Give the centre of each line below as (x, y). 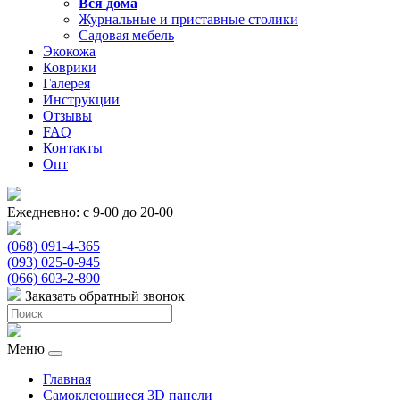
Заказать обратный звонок (105, 296)
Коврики (70, 67)
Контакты (73, 148)
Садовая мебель (126, 35)
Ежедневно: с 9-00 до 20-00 (90, 212)
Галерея (67, 83)
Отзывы (67, 116)
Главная (67, 379)
